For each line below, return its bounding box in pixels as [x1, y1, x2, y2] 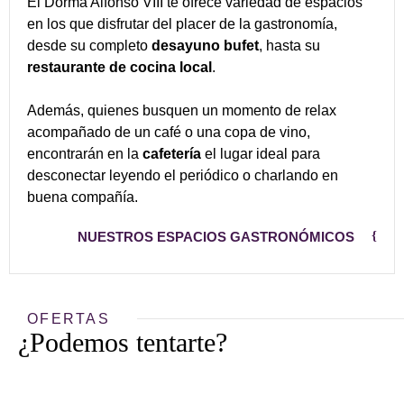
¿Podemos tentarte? [18, 326, 227, 357]
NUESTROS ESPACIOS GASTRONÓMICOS [78, 228, 354, 244]
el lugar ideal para [205, 145, 320, 161]
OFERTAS [27, 310, 111, 326]
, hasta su [259, 37, 320, 53]
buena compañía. [27, 188, 138, 205]
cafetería [142, 145, 205, 161]
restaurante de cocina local [27, 59, 212, 75]
